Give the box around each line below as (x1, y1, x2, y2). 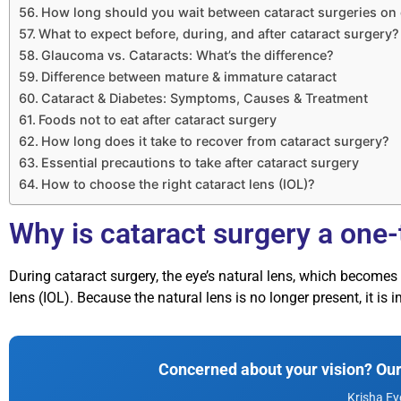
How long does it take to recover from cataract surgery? (40, 133, 389, 149)
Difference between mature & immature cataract (40, 69, 337, 85)
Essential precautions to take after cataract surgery (40, 155, 359, 171)
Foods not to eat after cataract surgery (38, 112, 277, 128)
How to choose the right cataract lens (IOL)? (40, 176, 315, 192)
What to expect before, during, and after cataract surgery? (38, 26, 399, 42)
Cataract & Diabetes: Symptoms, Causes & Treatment (40, 90, 368, 107)
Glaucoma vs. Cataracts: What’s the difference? (40, 47, 334, 64)
